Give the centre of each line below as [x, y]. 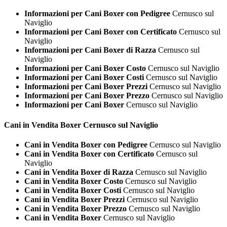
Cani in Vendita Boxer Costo [74, 181]
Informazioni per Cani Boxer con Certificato [101, 32]
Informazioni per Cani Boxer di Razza [90, 50]
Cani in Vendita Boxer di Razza [79, 172]
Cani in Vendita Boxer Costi [73, 190]
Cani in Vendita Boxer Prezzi [74, 199]
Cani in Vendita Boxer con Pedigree [86, 144]
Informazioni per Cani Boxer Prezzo [87, 96]
